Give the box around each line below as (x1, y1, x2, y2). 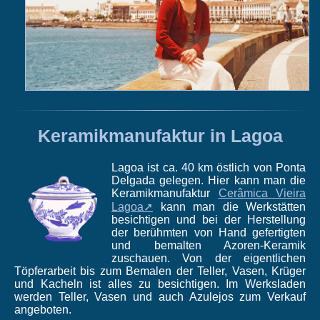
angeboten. (14, 303, 71, 316)
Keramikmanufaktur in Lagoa (37, 126, 283, 146)
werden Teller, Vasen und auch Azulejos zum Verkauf (14, 290, 306, 303)
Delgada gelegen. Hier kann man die (111, 174, 306, 186)
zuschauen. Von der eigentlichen (111, 251, 306, 264)
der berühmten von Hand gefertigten (111, 226, 306, 239)
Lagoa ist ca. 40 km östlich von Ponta (111, 161, 306, 174)
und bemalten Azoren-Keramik (111, 239, 306, 251)
